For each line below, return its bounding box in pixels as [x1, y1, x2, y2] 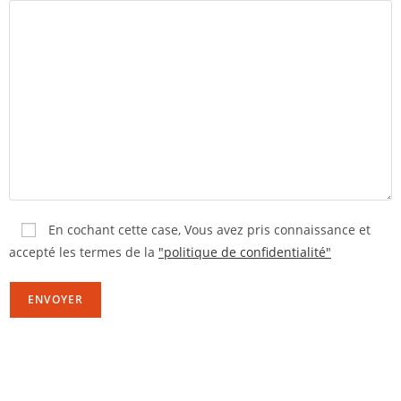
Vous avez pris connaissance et [181, 221, 371, 238]
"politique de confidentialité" [158, 243, 331, 260]
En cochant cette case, [48, 221, 181, 238]
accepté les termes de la [9, 243, 158, 260]
